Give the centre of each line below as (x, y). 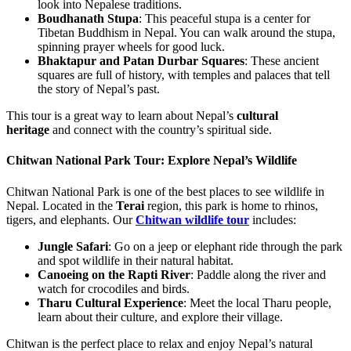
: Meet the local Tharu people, (257, 302)
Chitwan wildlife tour (192, 219)
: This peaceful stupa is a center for (224, 19)
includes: (273, 219)
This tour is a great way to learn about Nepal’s (121, 116)
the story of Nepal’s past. (99, 89)
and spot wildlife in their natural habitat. (136, 260)
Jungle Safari (73, 246)
